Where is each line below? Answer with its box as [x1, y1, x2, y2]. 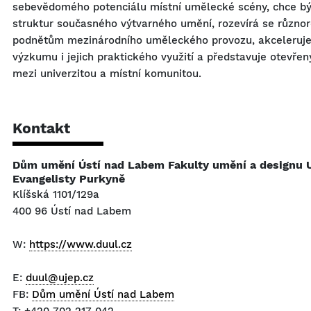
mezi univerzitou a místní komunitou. [12, 67, 201, 80]
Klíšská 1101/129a [12, 188, 99, 201]
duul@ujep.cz [26, 271, 94, 284]
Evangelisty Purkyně [12, 172, 125, 185]
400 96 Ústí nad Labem [12, 205, 131, 217]
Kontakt [12, 119, 70, 137]
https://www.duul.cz [29, 238, 132, 251]
